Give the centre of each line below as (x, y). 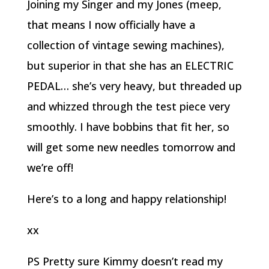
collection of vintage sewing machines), (125, 45)
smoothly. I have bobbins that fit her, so (128, 127)
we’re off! (50, 168)
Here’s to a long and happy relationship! (126, 199)
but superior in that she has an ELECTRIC (130, 65)
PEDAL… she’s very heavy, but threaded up (134, 86)
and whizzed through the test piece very (128, 106)
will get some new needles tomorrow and (131, 147)
